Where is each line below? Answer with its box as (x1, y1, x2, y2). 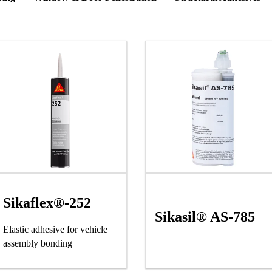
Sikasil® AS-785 (155, 209, 255, 225)
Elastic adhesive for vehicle (3, 224, 107, 234)
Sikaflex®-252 (3, 195, 91, 211)
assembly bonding (3, 238, 72, 248)
